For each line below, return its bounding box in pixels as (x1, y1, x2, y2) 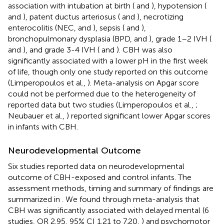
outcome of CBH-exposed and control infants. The (8, 172, 191, 182)
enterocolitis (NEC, (8, 22, 78, 32)
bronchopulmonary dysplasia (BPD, (8, 33, 134, 43)
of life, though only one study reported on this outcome (8, 66, 208, 76)
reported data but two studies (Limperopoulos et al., (8, 99, 195, 109)
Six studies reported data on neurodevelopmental (8, 161, 184, 171)
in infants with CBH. (8, 121, 78, 131)
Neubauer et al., (8, 110, 66, 120)
